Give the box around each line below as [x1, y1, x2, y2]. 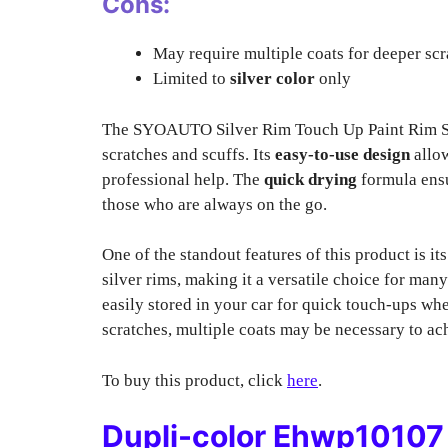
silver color [230, 69, 315, 88]
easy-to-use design [275, 144, 410, 164]
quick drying [264, 169, 357, 189]
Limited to [153, 69, 230, 88]
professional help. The [102, 169, 264, 189]
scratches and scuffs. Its [102, 144, 275, 164]
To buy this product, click [102, 370, 287, 390]
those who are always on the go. [102, 194, 327, 214]
